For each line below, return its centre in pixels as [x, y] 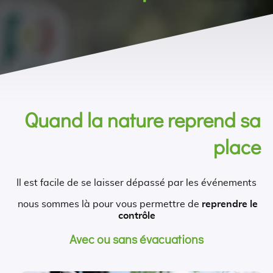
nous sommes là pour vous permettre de [108, 204]
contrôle [136, 215]
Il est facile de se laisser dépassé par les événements [136, 183]
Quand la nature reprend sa [143, 120]
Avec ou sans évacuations [136, 239]
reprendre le [230, 204]
